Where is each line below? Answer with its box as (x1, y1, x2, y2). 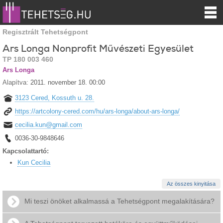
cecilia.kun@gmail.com (15, 120, 82, 128)
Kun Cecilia (17, 158, 50, 166)
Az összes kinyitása (167, 180, 216, 187)
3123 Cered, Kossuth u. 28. (15, 94, 94, 102)
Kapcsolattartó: (2, 147, 51, 155)
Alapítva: (2, 78, 30, 86)
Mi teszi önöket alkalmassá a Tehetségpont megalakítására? (24, 197, 215, 205)
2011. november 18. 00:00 (30, 78, 105, 86)
